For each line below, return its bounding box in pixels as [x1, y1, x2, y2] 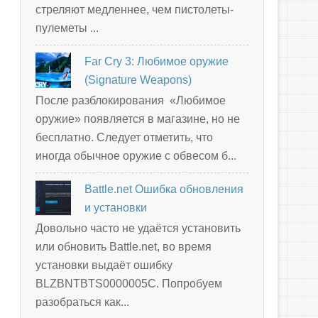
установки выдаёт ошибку [35, 259, 172, 272]
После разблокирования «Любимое [35, 94, 226, 106]
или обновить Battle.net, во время [35, 241, 212, 253]
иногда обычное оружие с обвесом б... [35, 149, 236, 162]
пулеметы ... [35, 21, 99, 34]
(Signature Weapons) [84, 73, 192, 86]
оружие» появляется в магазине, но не [35, 112, 240, 125]
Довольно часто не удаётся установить [35, 222, 241, 235]
